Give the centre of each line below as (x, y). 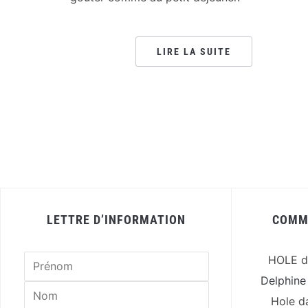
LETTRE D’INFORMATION (116, 220)
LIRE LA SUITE (194, 52)
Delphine (283, 280)
